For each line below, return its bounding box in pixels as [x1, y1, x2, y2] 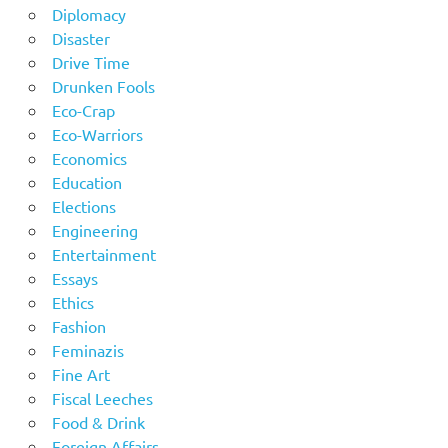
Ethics [51, 292, 94, 313]
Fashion [51, 316, 106, 337]
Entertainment [51, 244, 156, 265]
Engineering [51, 220, 138, 241]
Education [51, 172, 122, 193]
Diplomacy [51, 4, 126, 25]
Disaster [51, 28, 110, 49]
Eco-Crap [51, 100, 115, 121]
